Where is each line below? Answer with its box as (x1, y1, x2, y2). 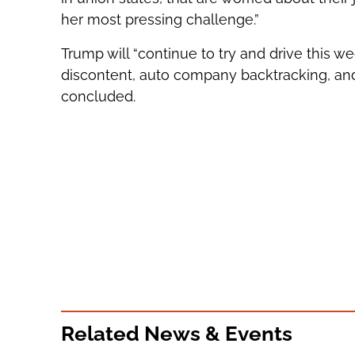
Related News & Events (60, 322, 292, 346)
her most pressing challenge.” (60, 11, 259, 29)
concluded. (60, 88, 136, 105)
